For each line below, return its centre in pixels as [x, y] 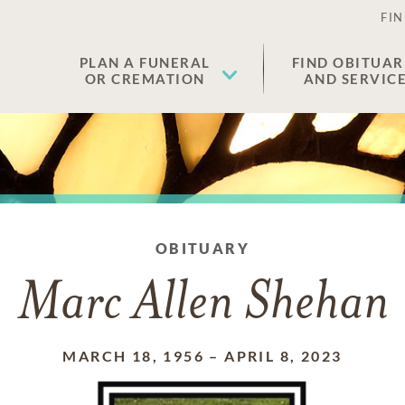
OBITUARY [202, 248]
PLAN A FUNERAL [145, 62]
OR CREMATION [145, 79]
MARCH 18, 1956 [134, 356]
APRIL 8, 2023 [283, 356]
